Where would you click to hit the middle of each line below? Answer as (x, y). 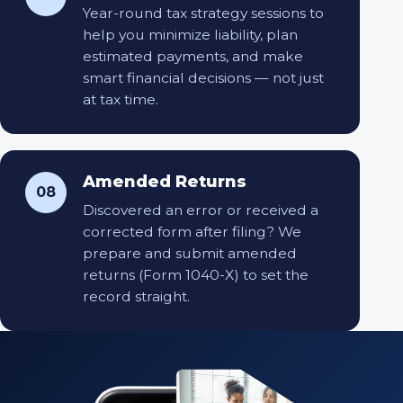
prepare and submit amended (190, 253)
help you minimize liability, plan (190, 34)
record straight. (136, 296)
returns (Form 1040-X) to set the (196, 274)
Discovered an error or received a (201, 210)
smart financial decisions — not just (203, 77)
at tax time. (121, 99)
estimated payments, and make (193, 56)
